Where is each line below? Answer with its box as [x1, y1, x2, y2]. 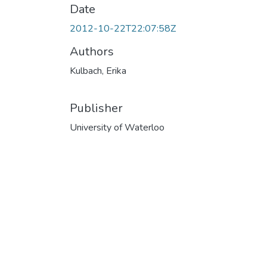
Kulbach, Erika [70, 64, 126, 77]
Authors [70, 43, 114, 60]
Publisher [70, 100, 123, 116]
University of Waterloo [70, 120, 164, 134]
